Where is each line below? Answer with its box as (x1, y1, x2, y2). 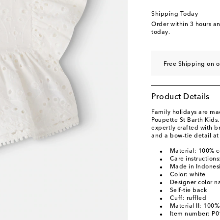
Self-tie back (169, 188, 207, 193)
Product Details (151, 93, 210, 101)
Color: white (169, 172, 206, 178)
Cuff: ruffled (169, 195, 206, 201)
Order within (151, 22, 190, 27)
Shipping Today (151, 11, 198, 17)
